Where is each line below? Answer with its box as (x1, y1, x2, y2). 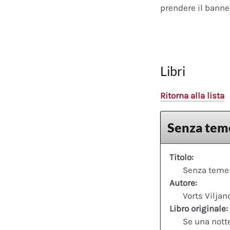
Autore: (169, 177, 197, 188)
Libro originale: (169, 203, 228, 214)
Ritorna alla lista (160, 90, 224, 101)
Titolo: (169, 151, 194, 162)
